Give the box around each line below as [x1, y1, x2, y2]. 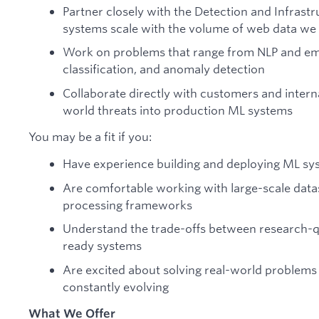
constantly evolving [63, 278, 169, 294]
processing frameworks [63, 197, 192, 212]
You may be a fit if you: [28, 129, 152, 145]
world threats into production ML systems [63, 102, 293, 117]
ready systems [63, 238, 142, 253]
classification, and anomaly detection [63, 61, 265, 77]
